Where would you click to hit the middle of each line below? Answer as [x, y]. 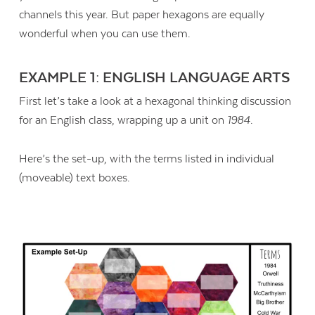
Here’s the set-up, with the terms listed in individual [147, 159]
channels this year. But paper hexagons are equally [142, 15]
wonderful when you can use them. [107, 34]
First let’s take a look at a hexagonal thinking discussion [155, 102]
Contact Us [225, 250]
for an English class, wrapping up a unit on [123, 121]
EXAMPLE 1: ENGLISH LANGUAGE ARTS [155, 78]
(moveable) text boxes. [76, 178]
